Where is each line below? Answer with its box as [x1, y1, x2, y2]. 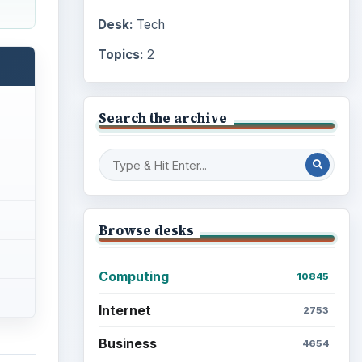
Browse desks [98, 221, 194, 239]
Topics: [97, 46, 144, 62]
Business [98, 335, 157, 351]
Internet [98, 301, 151, 318]
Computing [98, 268, 169, 285]
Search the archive [98, 108, 227, 127]
